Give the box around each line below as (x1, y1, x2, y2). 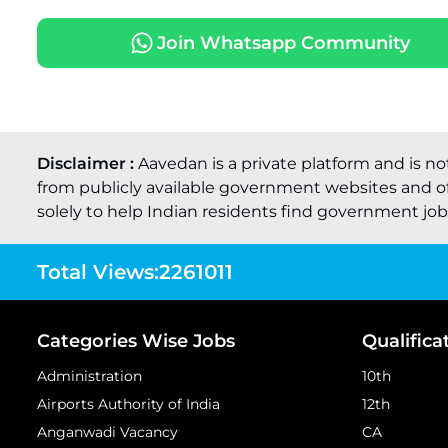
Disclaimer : (37, 154, 138, 173)
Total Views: (37, 259, 159, 284)
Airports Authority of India (37, 395, 220, 413)
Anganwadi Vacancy (37, 423, 178, 441)
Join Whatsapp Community (156, 32, 410, 54)
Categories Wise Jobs (37, 330, 235, 352)
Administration (37, 367, 142, 385)
